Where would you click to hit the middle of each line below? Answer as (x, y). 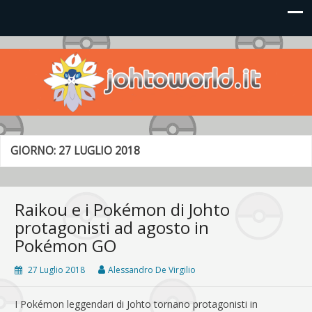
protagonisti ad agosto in (112, 227)
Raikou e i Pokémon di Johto (122, 209)
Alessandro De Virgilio (152, 270)
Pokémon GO (65, 245)
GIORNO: (34, 150)
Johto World (60, 60)
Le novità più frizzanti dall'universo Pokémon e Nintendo (149, 63)
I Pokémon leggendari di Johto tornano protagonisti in (136, 304)
